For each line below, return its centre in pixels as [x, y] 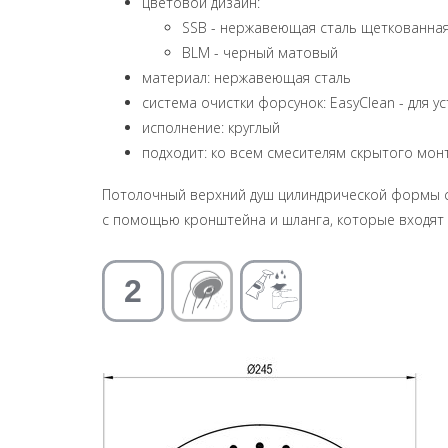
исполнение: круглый [211, 127]
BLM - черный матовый [260, 52]
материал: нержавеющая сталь [246, 77]
